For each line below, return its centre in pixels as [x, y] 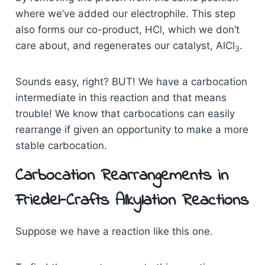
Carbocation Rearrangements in [122, 176]
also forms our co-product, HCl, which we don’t [127, 30]
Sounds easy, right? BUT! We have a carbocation [131, 82]
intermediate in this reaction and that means [121, 98]
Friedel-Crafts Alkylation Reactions [132, 201]
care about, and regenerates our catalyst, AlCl [125, 46]
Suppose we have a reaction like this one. [114, 232]
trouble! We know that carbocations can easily [125, 114]
